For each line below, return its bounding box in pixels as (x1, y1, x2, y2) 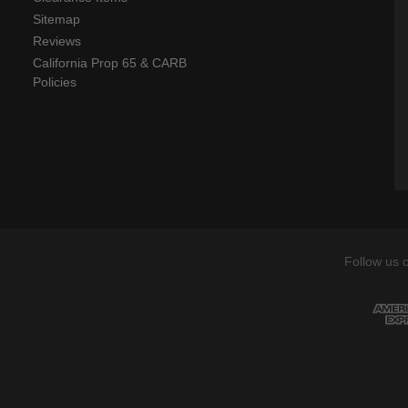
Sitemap (33, 12, 80, 27)
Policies (33, 75, 76, 90)
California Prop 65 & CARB (33, 56, 187, 71)
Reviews (33, 34, 81, 49)
